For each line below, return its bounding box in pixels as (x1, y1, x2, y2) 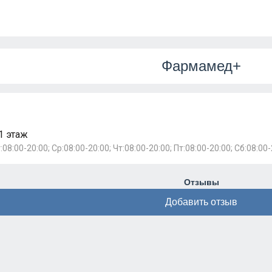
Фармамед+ (161, 58, 241, 74)
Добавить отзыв (165, 197, 237, 207)
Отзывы (183, 177, 219, 187)
